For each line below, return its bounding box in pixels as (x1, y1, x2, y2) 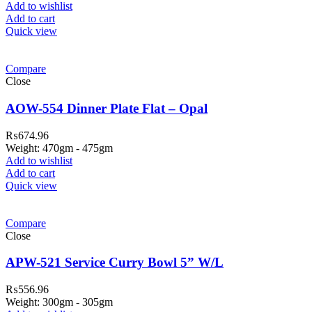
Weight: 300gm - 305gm (6, 296, 113, 309)
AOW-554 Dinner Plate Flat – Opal (6, 100, 208, 116)
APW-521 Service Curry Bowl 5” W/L (6, 255, 224, 270)
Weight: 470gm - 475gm (6, 141, 113, 154)
